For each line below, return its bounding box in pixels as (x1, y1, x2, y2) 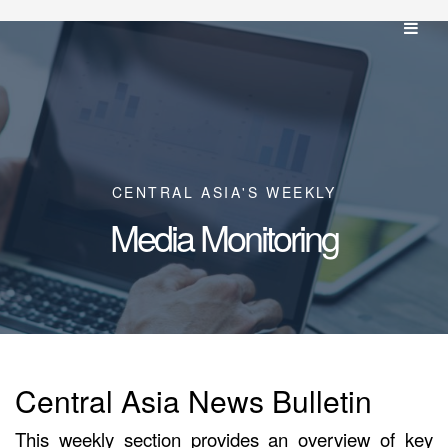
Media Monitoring (110, 211, 338, 262)
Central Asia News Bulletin (15, 379, 372, 422)
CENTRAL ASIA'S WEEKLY (111, 182, 337, 202)
